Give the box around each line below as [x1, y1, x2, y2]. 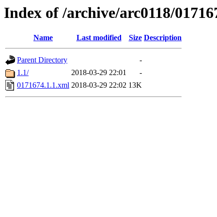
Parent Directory [17, 56, 67, 64]
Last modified [76, 33, 122, 42]
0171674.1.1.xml [17, 81, 69, 90]
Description [144, 33, 182, 42]
